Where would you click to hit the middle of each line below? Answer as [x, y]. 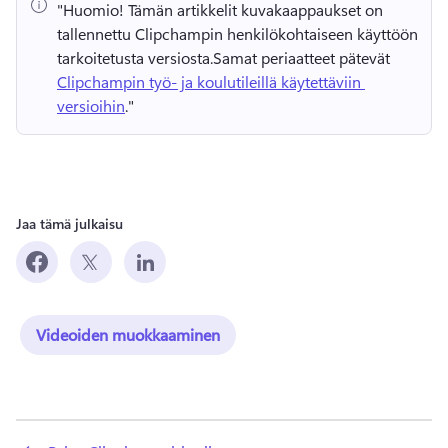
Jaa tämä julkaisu [69, 224]
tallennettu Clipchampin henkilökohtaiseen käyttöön [237, 34]
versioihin [91, 106]
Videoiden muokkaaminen [128, 335]
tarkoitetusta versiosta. [135, 58]
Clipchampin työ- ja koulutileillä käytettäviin [209, 82]
